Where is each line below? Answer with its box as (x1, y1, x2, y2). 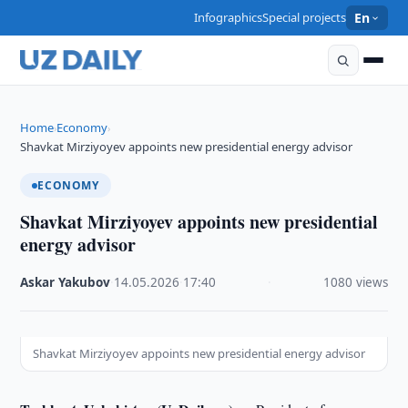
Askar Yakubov (20, 274, 111, 291)
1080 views (322, 274, 388, 291)
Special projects (262, 9, 347, 25)
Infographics (194, 9, 263, 25)
